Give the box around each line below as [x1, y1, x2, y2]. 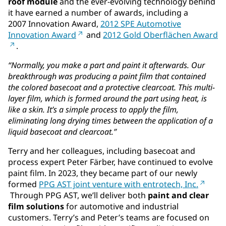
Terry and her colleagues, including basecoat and [8, 145, 195, 157]
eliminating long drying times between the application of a [8, 115, 213, 127]
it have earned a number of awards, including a [8, 7, 188, 19]
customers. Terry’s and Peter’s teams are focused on [8, 212, 209, 223]
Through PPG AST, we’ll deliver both [8, 190, 148, 201]
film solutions [8, 201, 64, 212]
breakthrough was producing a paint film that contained [8, 71, 206, 82]
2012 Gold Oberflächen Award [103, 29, 218, 41]
